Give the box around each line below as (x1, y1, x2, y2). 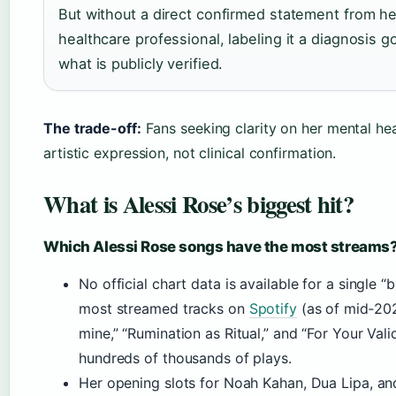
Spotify (248, 300, 297, 318)
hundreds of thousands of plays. (79, 349, 292, 368)
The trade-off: (43, 119, 141, 138)
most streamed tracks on (79, 300, 249, 318)
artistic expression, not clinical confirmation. (43, 144, 337, 163)
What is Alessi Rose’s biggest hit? (43, 187, 354, 222)
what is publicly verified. (58, 55, 224, 73)
